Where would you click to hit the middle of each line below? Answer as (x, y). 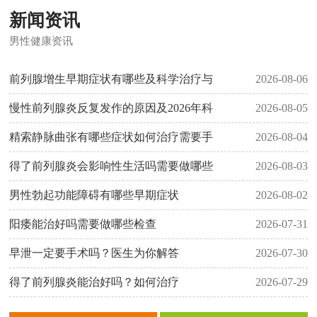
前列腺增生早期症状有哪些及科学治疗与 (111, 79)
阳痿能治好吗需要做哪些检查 (83, 224)
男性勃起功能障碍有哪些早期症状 (94, 195)
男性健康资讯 (41, 40)
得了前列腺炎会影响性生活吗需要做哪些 (111, 166)
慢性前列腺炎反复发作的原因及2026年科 (111, 108)
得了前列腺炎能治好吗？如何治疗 (94, 282)
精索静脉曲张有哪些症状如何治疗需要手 (111, 137)
